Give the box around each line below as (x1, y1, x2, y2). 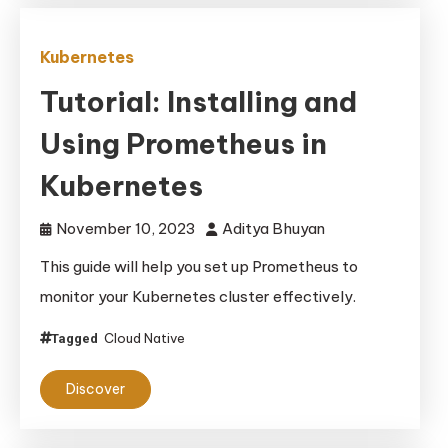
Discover (66, 380, 125, 398)
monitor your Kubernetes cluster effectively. (40, 287, 356, 306)
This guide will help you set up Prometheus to (40, 257, 358, 276)
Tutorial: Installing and (40, 84, 357, 119)
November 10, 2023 (56, 219, 196, 238)
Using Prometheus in (40, 126, 327, 161)
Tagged (51, 331, 101, 346)
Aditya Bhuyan (222, 219, 325, 238)
